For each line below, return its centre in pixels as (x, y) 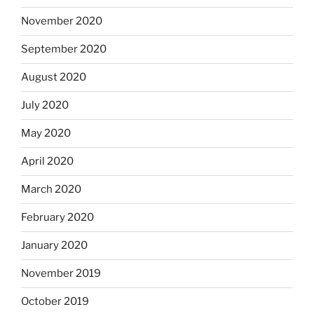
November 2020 (62, 21)
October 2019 (55, 302)
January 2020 (54, 246)
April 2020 (47, 162)
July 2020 (45, 105)
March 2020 (51, 190)
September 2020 (64, 49)
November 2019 (61, 274)
